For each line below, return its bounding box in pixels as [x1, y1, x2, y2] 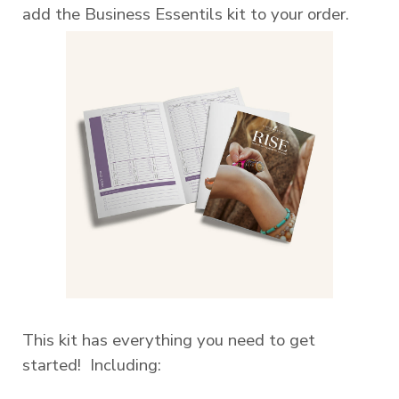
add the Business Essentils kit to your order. [22, 3, 349, 27]
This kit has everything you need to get [22, 329, 315, 353]
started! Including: [22, 354, 161, 378]
